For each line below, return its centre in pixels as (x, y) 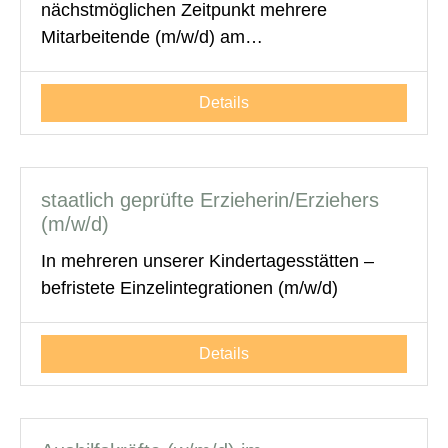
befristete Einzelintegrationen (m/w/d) (189, 287)
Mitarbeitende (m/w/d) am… (152, 36)
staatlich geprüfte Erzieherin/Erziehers (210, 199)
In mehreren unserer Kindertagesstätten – (207, 260)
